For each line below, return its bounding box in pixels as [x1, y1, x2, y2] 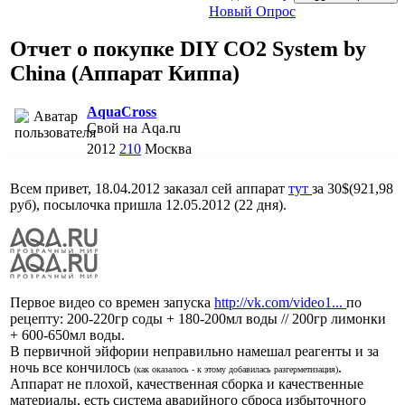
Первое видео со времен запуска [10, 294, 214, 310]
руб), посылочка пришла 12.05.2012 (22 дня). [10, 196, 287, 212]
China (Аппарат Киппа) [10, 61, 240, 85]
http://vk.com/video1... [214, 294, 346, 310]
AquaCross [87, 103, 156, 119]
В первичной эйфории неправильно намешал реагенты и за [10, 343, 379, 359]
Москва [145, 140, 192, 156]
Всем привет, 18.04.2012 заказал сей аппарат [10, 180, 288, 196]
